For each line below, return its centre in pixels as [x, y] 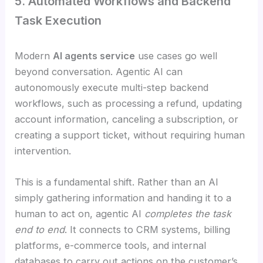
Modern [34, 55]
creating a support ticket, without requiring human [130, 135]
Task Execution [58, 20]
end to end [40, 230]
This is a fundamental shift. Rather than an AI [117, 182]
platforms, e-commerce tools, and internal [111, 246]
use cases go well [176, 55]
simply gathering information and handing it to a [123, 198]
